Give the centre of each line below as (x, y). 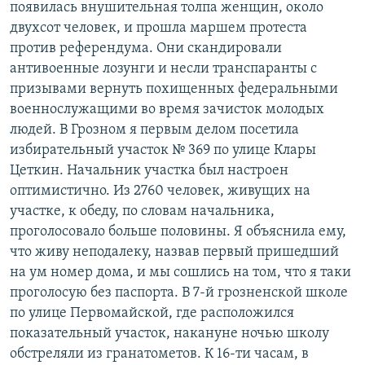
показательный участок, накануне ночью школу (169, 333)
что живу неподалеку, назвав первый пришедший (174, 252)
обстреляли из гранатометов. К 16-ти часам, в (159, 354)
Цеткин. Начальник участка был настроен (149, 170)
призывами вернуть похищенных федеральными (174, 89)
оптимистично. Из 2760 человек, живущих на (160, 191)
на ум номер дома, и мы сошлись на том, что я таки (180, 272)
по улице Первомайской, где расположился (152, 313)
